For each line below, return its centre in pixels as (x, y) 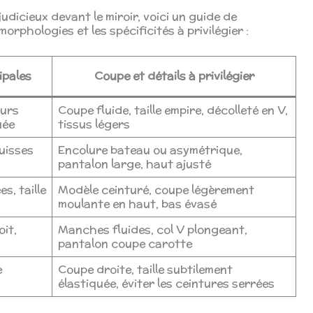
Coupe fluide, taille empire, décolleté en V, (173, 110)
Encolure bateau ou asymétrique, (150, 150)
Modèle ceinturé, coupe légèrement (156, 189)
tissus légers (94, 124)
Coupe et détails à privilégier (174, 75)
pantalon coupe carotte (125, 243)
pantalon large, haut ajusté (134, 163)
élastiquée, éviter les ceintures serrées (166, 283)
